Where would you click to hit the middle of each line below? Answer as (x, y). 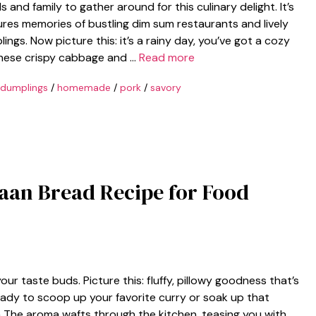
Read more (167, 57)
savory (165, 87)
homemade (84, 87)
